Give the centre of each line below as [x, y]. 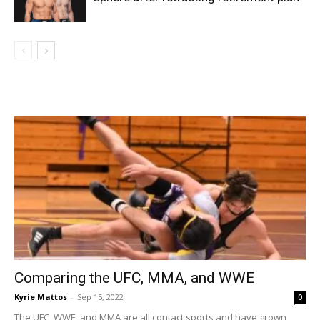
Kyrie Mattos [41, 297]
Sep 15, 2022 [100, 297]
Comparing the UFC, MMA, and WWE [134, 278]
